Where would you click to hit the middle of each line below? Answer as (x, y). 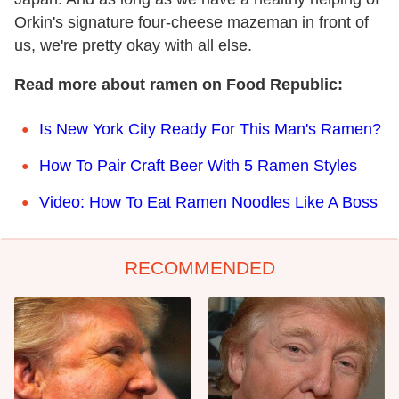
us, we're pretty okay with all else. (133, 45)
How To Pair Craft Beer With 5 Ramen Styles (198, 165)
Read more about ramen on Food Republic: (179, 84)
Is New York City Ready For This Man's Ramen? (210, 129)
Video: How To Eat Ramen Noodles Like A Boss (208, 202)
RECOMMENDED (199, 267)
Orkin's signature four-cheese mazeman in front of (191, 22)
